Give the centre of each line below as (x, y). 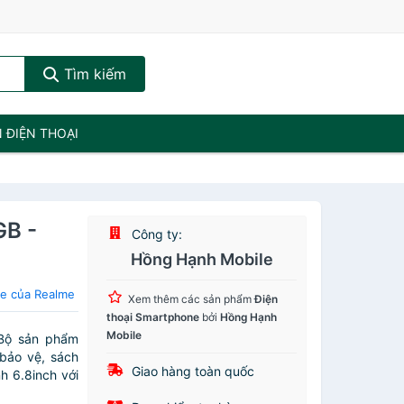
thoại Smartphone (153, 317)
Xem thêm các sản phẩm (192, 299)
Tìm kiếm (92, 74)
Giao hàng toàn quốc (192, 371)
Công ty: (156, 234)
